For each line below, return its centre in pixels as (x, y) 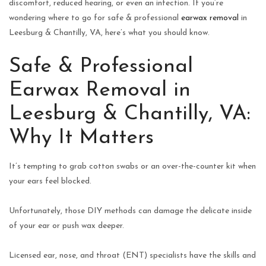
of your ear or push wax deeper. (66, 226)
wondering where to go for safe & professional (95, 18)
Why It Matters (81, 138)
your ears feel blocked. (50, 181)
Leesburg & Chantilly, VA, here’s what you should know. (109, 33)
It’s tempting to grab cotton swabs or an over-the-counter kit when (132, 166)
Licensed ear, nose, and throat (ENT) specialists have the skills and (132, 255)
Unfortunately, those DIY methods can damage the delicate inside (130, 211)
